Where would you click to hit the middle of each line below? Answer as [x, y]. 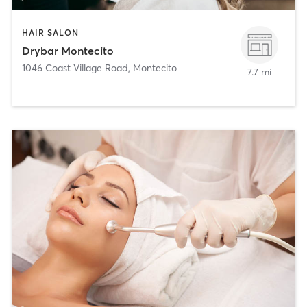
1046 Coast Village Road [75, 67]
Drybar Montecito [67, 50]
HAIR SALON [50, 33]
